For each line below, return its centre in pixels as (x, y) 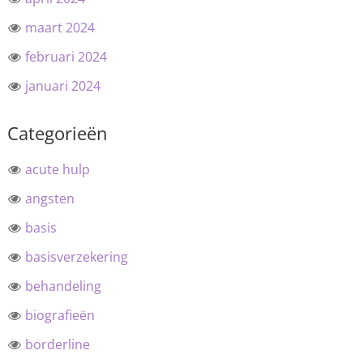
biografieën (60, 315)
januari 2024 (62, 86)
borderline (57, 344)
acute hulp (57, 169)
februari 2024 (66, 57)
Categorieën (57, 133)
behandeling (63, 286)
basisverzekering (76, 257)
